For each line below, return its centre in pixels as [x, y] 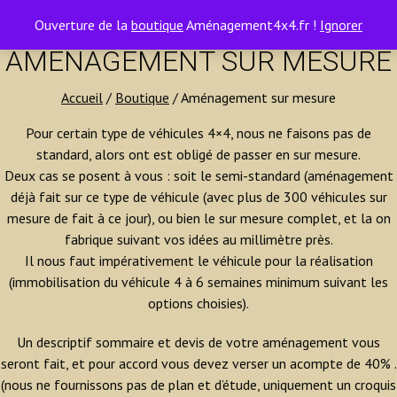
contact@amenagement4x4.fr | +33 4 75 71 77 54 [132, 16]
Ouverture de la [83, 25]
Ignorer [341, 25]
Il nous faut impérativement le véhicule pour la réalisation [198, 261]
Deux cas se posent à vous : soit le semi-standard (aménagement [198, 175]
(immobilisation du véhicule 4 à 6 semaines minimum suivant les [198, 282]
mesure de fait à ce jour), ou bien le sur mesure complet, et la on [198, 218]
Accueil [82, 97]
